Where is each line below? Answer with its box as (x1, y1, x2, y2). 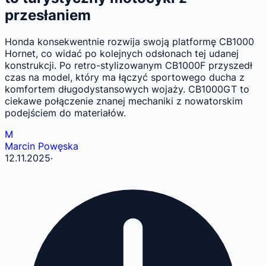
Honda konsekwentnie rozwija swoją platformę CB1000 (5, 36, 254, 48)
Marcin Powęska (5, 140, 78, 153)
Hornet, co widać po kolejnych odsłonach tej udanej (5, 47, 239, 60)
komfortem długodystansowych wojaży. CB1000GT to (5, 83, 249, 96)
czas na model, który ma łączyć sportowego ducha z (5, 71, 245, 84)
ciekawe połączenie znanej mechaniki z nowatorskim (5, 95, 243, 107)
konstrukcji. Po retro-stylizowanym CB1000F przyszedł (5, 59, 252, 72)
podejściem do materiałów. (5, 107, 126, 119)
